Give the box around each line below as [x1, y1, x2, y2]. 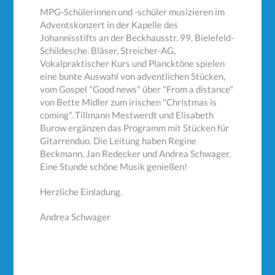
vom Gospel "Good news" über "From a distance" [40, 83, 234, 95]
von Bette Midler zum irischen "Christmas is [40, 96, 217, 108]
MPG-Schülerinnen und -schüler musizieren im [40, 6, 225, 18]
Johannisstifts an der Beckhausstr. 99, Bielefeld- [40, 32, 234, 44]
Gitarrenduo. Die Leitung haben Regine [40, 135, 197, 147]
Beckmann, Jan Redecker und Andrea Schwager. [40, 148, 231, 160]
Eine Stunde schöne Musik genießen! [40, 161, 188, 172]
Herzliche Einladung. [40, 185, 123, 197]
